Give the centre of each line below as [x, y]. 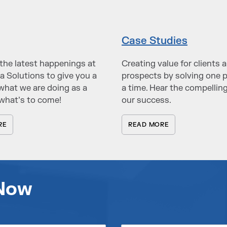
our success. [146, 100]
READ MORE [149, 125]
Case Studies [155, 41]
